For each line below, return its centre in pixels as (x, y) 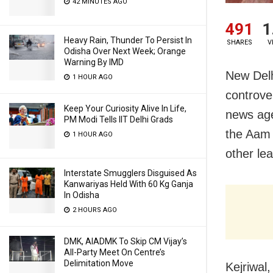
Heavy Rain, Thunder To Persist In (128, 40)
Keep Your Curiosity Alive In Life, (125, 108)
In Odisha (82, 195)
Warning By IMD (94, 62)
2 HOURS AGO (94, 210)
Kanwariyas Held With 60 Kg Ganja (129, 184)
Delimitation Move (99, 263)
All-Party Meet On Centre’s (115, 252)
